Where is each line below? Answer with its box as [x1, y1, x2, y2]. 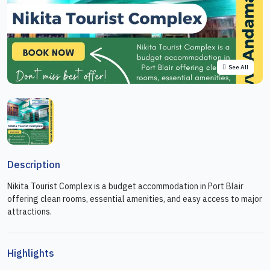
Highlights [7, 246, 54, 259]
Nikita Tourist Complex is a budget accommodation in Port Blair [7, 180, 243, 192]
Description [7, 158, 60, 171]
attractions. [7, 206, 52, 217]
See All [228, 63, 248, 71]
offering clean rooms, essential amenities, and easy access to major [7, 193, 262, 204]
